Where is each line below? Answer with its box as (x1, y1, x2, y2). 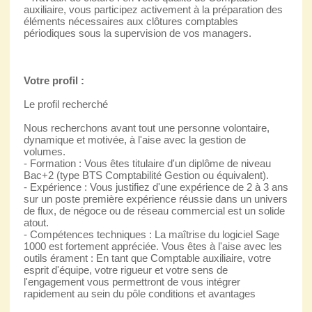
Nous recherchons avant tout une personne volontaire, (23, 121, 270, 134)
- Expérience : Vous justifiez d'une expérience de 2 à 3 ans (23, 180, 288, 193)
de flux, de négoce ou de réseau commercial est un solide (23, 204, 285, 217)
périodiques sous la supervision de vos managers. (23, 26, 251, 39)
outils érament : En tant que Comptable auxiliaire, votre (23, 251, 271, 264)
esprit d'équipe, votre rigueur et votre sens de (23, 263, 228, 276)
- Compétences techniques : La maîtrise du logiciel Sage (23, 228, 279, 240)
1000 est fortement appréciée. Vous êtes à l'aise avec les (23, 240, 282, 252)
